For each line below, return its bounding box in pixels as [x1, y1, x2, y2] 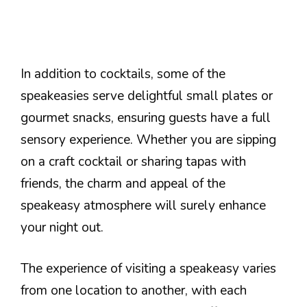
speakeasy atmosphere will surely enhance [21, 196, 266, 214]
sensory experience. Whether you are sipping [21, 130, 276, 149]
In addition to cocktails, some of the [21, 64, 225, 83]
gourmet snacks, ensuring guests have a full [21, 108, 271, 127]
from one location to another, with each [21, 282, 247, 300]
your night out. [21, 218, 103, 236]
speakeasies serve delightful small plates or [21, 86, 273, 105]
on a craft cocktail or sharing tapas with [21, 152, 246, 171]
